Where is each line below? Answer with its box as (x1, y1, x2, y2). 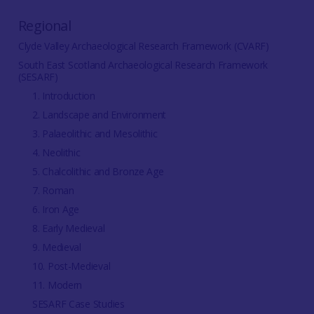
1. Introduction (32, 89, 95, 103)
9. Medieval (32, 240, 81, 254)
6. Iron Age (32, 203, 79, 217)
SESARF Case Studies (32, 297, 125, 311)
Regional (18, 16, 71, 36)
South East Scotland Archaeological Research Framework (18, 58, 268, 72)
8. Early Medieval (32, 221, 105, 235)
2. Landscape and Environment (32, 108, 167, 122)
